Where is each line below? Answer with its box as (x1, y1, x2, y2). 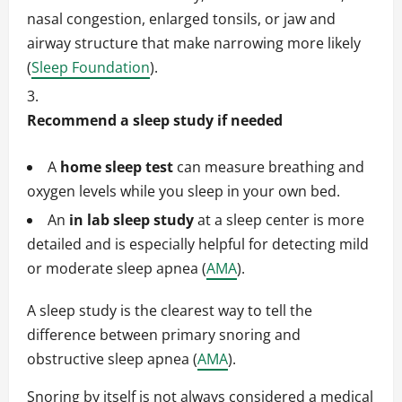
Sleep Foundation (31, 57, 150, 78)
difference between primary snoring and (27, 325, 301, 345)
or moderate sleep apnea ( (27, 258, 206, 279)
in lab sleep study (69, 210, 194, 231)
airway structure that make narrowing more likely (27, 33, 361, 54)
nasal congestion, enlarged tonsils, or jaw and (27, 9, 336, 30)
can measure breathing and (173, 157, 364, 178)
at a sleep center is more (194, 210, 364, 231)
